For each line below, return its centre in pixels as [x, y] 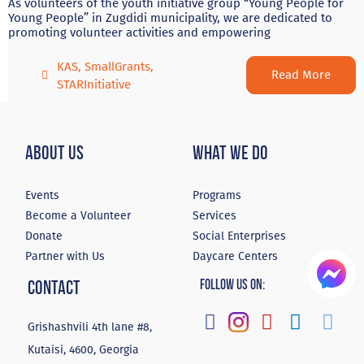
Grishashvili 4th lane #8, [90, 327]
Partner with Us [65, 257]
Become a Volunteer [78, 216]
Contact [54, 288]
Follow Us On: [233, 285]
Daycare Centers [236, 257]
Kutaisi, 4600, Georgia [84, 349]
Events [43, 196]
